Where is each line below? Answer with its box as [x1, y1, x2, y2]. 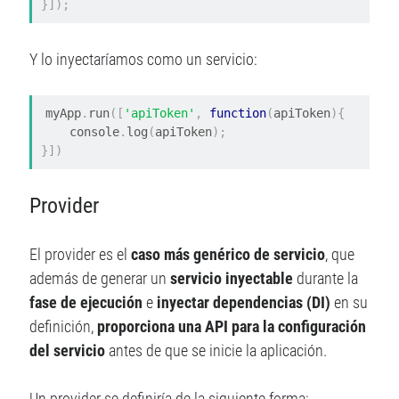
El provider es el [29, 244, 132, 264]
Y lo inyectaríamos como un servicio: [29, 50, 258, 69]
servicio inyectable [170, 268, 294, 288]
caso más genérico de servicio [131, 244, 326, 264]
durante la [293, 268, 359, 288]
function [209, 106, 267, 121]
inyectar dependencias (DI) [157, 292, 331, 312]
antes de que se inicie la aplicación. [105, 340, 328, 360]
